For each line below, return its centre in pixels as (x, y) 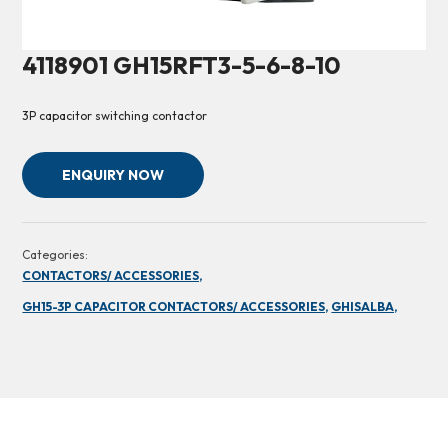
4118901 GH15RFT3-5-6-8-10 (182, 65)
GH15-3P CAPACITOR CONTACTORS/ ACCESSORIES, (175, 307)
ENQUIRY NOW (113, 175)
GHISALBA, (364, 307)
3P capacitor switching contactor (115, 116)
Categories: (55, 255)
